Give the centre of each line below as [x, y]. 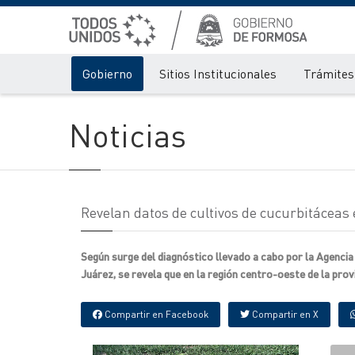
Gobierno [107, 73]
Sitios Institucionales [218, 73]
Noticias [128, 134]
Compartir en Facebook [155, 314]
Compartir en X [284, 314]
